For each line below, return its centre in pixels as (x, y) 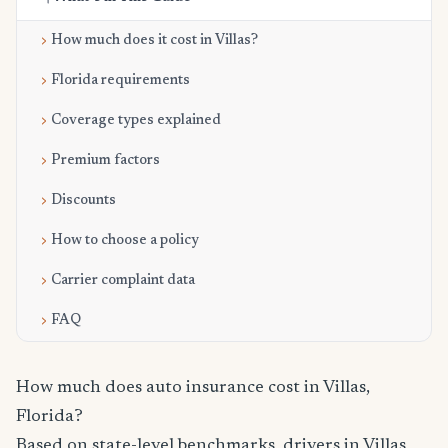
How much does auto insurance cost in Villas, (193, 388)
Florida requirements (120, 81)
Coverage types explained (136, 121)
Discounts (83, 201)
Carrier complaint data (123, 281)
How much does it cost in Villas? (154, 41)
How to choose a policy (125, 241)
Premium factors (105, 161)
